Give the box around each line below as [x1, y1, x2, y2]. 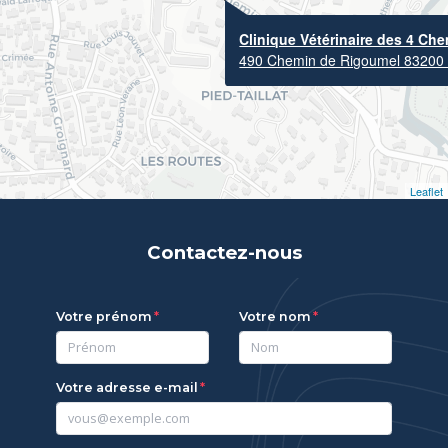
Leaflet [410, 182, 443, 199]
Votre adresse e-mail [56, 380, 198, 396]
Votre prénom [56, 309, 152, 325]
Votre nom [239, 309, 311, 325]
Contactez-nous [146, 240, 302, 264]
